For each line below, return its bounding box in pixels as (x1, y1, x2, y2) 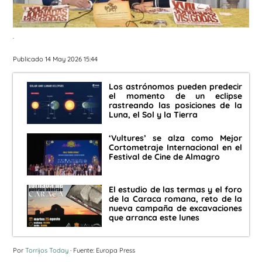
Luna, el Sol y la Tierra (109, 109, 198, 120)
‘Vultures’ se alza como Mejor (109, 133, 242, 144)
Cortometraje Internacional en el (109, 142, 242, 153)
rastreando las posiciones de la (109, 100, 242, 111)
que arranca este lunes (109, 212, 199, 223)
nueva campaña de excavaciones (109, 203, 242, 214)
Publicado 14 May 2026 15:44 (13, 54, 98, 63)
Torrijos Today (25, 246, 68, 255)
